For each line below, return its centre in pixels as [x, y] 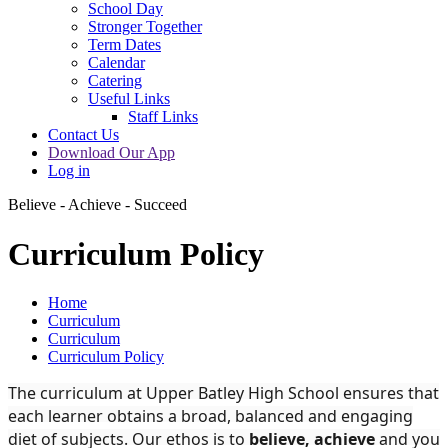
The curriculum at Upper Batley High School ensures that [223, 392]
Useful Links [129, 99]
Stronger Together [145, 27]
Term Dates [124, 45]
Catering [115, 81]
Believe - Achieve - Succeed [97, 205]
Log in [69, 171]
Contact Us [83, 135]
